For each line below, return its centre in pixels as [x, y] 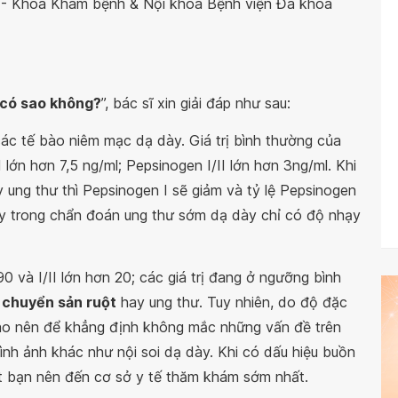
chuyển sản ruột [59, 302]
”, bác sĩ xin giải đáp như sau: [196, 103]
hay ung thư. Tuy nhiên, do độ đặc [232, 302]
